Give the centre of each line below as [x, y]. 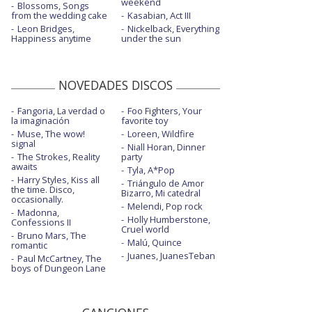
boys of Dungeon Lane [58, 268]
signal [23, 144]
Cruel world [145, 229]
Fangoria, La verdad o [61, 111]
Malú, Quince [154, 243]
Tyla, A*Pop [151, 170]
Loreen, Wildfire [161, 134]
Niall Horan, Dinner [166, 147]
